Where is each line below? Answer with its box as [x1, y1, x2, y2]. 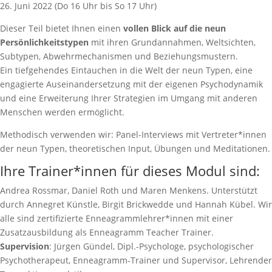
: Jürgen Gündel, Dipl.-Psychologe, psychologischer [49, 240, 254, 252]
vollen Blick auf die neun [123, 22, 226, 34]
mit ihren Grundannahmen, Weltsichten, [89, 36, 256, 48]
